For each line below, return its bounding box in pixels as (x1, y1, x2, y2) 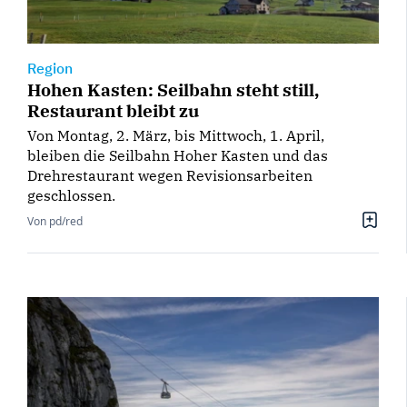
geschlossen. (27, 185, 115, 204)
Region (27, 58, 73, 77)
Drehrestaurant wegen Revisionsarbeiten (27, 165, 313, 184)
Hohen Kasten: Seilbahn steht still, (27, 77, 319, 101)
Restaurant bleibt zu (27, 98, 199, 122)
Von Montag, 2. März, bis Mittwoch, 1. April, (27, 125, 324, 144)
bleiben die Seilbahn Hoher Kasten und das (27, 145, 328, 164)
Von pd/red (27, 213, 83, 229)
